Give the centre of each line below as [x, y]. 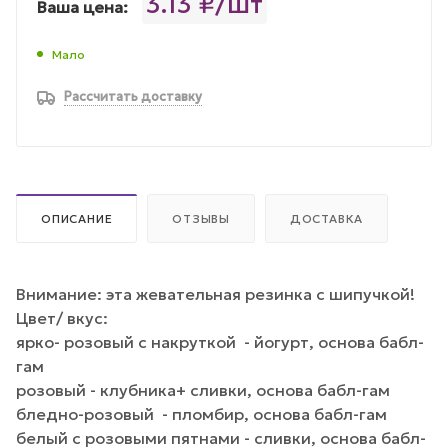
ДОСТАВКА [326, 218]
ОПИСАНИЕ [77, 218]
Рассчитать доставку [133, 96]
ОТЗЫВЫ [201, 218]
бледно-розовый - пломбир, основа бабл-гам [201, 413]
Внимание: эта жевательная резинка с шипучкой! [215, 293]
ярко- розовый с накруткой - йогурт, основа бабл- [220, 341]
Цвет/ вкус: [62, 317]
